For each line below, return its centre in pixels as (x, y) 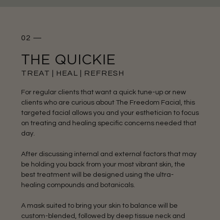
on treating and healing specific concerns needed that (109, 123)
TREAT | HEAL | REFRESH (72, 73)
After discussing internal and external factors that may (109, 154)
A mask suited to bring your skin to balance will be (99, 206)
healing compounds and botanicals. (78, 185)
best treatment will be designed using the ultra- (97, 175)
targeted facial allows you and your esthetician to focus (110, 113)
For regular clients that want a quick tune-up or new (103, 92)
